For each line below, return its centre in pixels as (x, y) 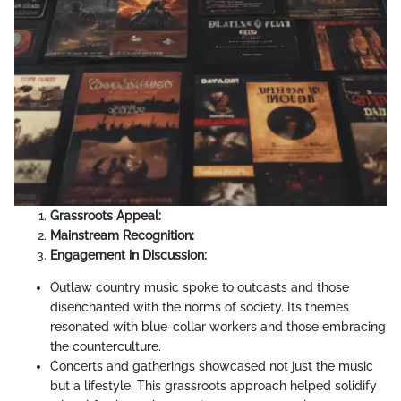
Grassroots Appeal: (106, 216)
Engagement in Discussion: (128, 256)
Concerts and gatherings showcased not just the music (212, 367)
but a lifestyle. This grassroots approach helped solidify (213, 386)
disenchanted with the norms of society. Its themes (200, 307)
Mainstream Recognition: (122, 236)
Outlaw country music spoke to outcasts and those (200, 288)
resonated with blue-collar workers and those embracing (218, 327)
